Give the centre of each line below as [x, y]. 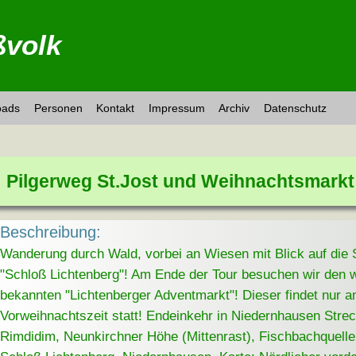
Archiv [234, 108]
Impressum [176, 108]
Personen [58, 108]
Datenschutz [295, 108]
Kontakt [115, 108]
